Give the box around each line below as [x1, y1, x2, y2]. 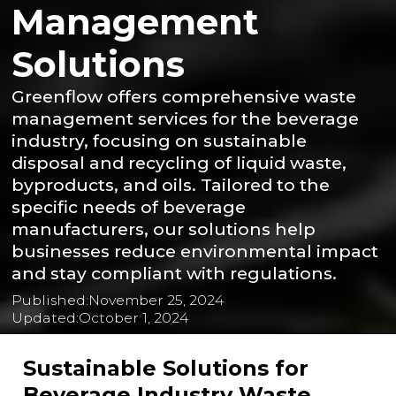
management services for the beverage [11, 107, 360, 129]
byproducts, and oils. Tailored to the [11, 173, 331, 195]
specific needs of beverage [11, 195, 247, 217]
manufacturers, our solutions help [11, 217, 316, 240]
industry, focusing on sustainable [11, 129, 308, 151]
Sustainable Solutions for [23, 354, 308, 381]
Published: [11, 291, 89, 308]
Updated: [11, 308, 80, 326]
